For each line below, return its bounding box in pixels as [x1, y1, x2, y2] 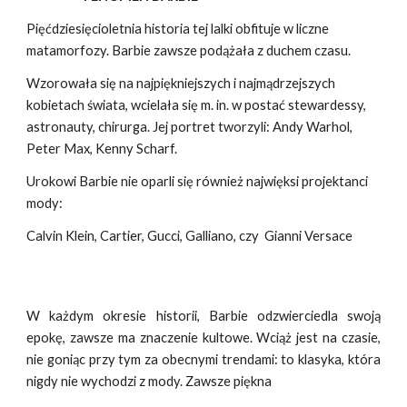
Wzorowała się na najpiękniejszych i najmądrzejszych [26, 75, 336, 91]
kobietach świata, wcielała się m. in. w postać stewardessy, [26, 97, 367, 113]
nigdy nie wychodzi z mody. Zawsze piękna [26, 373, 273, 389]
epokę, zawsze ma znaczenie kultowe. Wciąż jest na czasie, [26, 330, 381, 345]
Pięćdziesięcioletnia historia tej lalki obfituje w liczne [26, 21, 330, 36]
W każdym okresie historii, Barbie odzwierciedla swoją [26, 308, 381, 323]
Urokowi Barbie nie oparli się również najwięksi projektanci [26, 174, 369, 189]
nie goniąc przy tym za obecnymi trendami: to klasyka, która [26, 352, 381, 367]
